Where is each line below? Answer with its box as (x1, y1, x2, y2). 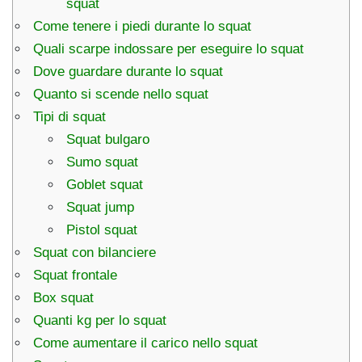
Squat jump (65, 199, 134, 215)
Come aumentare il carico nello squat (33, 335, 258, 351)
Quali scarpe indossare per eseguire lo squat (33, 40, 304, 57)
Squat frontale (33, 267, 117, 283)
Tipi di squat (33, 108, 106, 124)
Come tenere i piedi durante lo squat (33, 18, 251, 34)
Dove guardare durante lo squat (33, 63, 223, 79)
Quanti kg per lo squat (33, 312, 166, 328)
